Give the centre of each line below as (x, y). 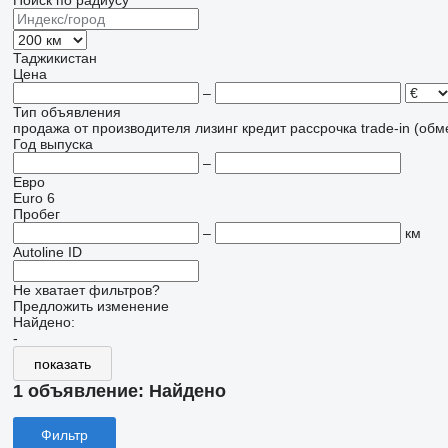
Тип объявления (66, 112)
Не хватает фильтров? (86, 290)
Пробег (36, 214)
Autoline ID (47, 252)
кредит (263, 128)
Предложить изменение (90, 306)
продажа (41, 128)
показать (62, 363)
